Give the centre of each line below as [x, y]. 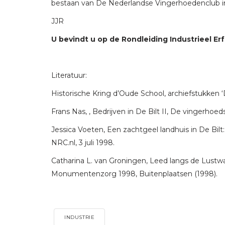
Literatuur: [69, 76]
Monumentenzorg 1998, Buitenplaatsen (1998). [134, 174]
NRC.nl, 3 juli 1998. [83, 143]
